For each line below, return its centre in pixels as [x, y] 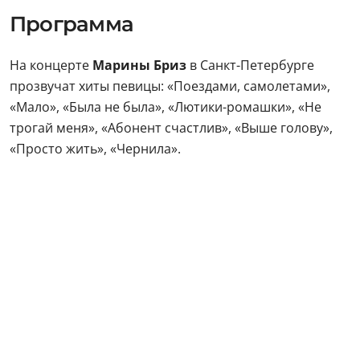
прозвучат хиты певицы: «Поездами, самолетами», [170, 86]
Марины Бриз [141, 65]
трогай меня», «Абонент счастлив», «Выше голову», [171, 128]
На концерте [51, 65]
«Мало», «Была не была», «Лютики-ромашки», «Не [166, 107]
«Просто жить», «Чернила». [95, 149]
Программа [72, 24]
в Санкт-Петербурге [252, 65]
